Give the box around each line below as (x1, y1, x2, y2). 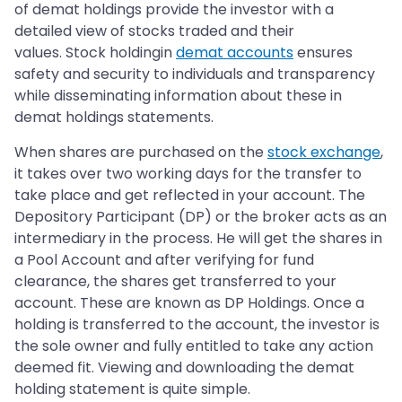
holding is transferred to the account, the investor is (14, 314, 380, 336)
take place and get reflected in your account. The (14, 185, 365, 206)
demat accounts (176, 42, 293, 64)
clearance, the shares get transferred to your (14, 271, 336, 293)
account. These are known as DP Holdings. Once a (14, 293, 364, 314)
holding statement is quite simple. (14, 379, 250, 400)
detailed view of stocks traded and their (14, 21, 294, 42)
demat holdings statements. (14, 107, 214, 128)
